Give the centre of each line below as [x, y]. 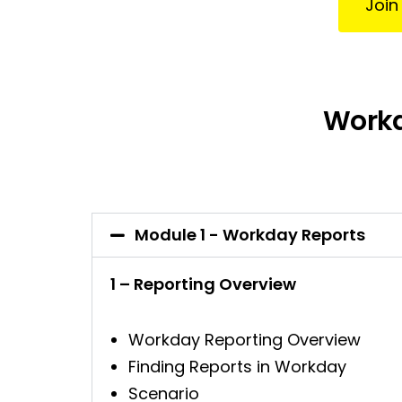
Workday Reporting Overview [245, 339]
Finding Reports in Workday [237, 366]
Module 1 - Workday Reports [250, 235]
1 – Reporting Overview [203, 284]
